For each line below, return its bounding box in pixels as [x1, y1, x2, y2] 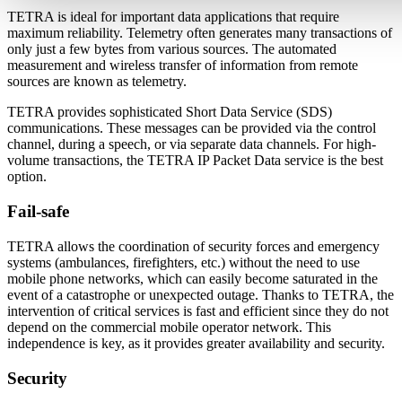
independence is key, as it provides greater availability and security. [7, 335, 385, 351]
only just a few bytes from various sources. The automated [7, 41, 336, 57]
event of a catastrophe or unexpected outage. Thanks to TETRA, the [7, 286, 394, 302]
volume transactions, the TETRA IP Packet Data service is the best [7, 153, 383, 169]
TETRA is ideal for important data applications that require [7, 9, 339, 25]
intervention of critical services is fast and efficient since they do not [7, 302, 389, 319]
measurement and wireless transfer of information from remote [7, 57, 358, 74]
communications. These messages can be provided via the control [7, 120, 376, 136]
